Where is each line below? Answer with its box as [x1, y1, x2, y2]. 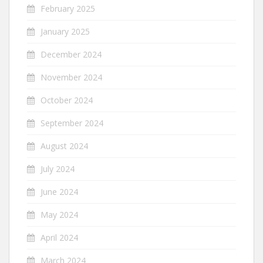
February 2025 [41, 3, 95, 14]
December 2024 [41, 49, 102, 60]
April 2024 [41, 232, 78, 243]
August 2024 [41, 140, 88, 151]
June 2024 [41, 186, 78, 197]
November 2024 [41, 72, 102, 83]
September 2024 [41, 117, 103, 129]
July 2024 [41, 163, 75, 174]
